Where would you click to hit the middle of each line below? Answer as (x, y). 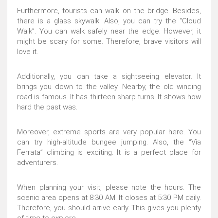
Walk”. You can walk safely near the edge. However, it (109, 31)
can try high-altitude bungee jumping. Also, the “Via (109, 142)
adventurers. (37, 163)
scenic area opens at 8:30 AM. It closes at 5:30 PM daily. (109, 198)
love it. (27, 52)
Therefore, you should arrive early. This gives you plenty (109, 208)
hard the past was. (47, 107)
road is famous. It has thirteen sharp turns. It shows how (109, 97)
